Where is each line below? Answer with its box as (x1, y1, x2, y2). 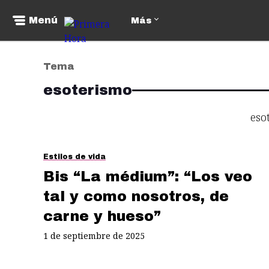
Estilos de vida (43, 153, 106, 161)
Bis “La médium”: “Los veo (43, 168, 252, 184)
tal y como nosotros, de (43, 188, 229, 204)
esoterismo (43, 82, 132, 98)
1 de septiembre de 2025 (43, 229, 145, 241)
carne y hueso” (43, 208, 161, 224)
